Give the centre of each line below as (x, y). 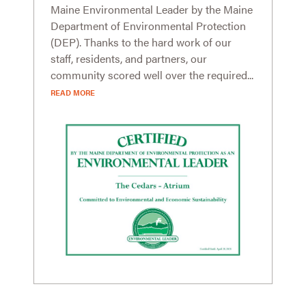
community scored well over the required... (152, 74)
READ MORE (72, 92)
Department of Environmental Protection (148, 25)
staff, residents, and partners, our (128, 58)
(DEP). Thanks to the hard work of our (141, 42)
